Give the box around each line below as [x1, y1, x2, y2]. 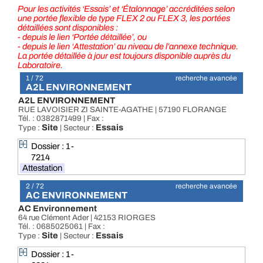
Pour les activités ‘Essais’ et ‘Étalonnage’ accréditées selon [18, 4, 235, 14]
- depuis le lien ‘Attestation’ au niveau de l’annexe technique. [18, 42, 238, 51]
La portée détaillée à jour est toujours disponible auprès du [18, 51, 231, 60]
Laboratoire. [18, 60, 63, 70]
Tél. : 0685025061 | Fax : [18, 222, 105, 231]
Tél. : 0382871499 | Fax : [18, 114, 104, 123]
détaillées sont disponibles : [18, 23, 118, 32]
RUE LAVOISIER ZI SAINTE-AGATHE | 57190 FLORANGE [18, 105, 227, 114]
